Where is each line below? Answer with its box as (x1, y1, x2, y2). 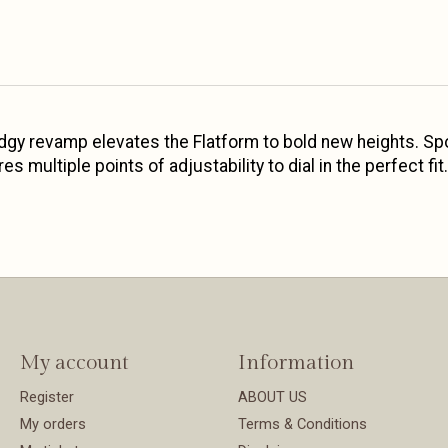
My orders (19, 415, 86, 434)
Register (19, 388, 74, 407)
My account (19, 349, 129, 375)
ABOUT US (237, 388, 307, 407)
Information (237, 349, 354, 375)
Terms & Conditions (237, 415, 367, 434)
